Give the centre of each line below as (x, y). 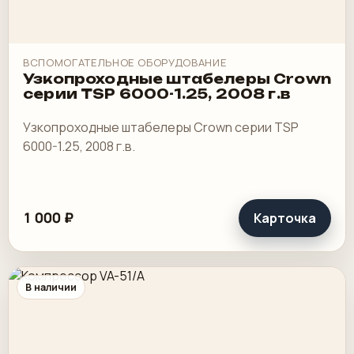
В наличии (51, 287)
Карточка (285, 218)
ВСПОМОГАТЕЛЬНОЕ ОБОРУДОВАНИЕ (125, 62)
